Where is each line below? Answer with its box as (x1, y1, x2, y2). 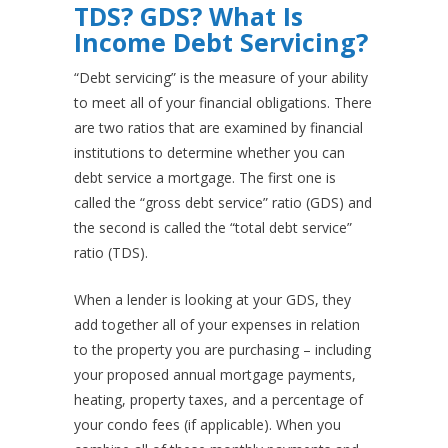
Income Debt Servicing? (74, 25, 368, 60)
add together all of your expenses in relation (74, 315, 360, 335)
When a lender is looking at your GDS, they (74, 290, 351, 310)
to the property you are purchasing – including (74, 340, 371, 360)
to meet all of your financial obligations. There (74, 93, 372, 113)
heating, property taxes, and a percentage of (74, 390, 363, 410)
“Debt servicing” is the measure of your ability (74, 68, 368, 88)
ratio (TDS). (74, 243, 148, 263)
